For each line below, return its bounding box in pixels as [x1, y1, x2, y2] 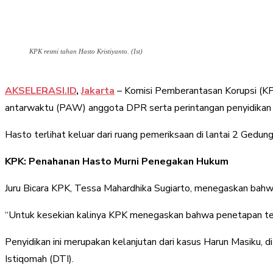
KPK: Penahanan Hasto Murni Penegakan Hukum [5, 154, 229, 168]
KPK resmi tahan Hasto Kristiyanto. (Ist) [29, 47, 143, 55]
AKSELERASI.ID [5, 83, 76, 97]
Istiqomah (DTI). [5, 252, 74, 266]
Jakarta [81, 83, 115, 97]
